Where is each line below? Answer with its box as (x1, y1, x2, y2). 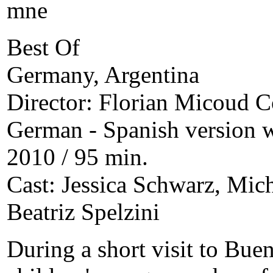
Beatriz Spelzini (6, 198, 160, 225)
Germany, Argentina (6, 61, 199, 88)
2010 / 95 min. (6, 143, 148, 170)
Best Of (6, 34, 80, 60)
